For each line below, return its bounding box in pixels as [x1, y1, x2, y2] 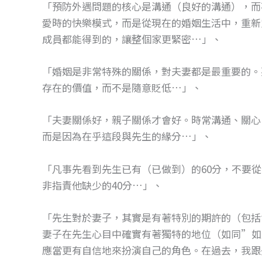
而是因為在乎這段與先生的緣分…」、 [42, 129, 212, 144]
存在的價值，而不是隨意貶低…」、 [42, 80, 202, 95]
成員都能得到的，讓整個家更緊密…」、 [42, 31, 222, 46]
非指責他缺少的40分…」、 [42, 177, 163, 192]
